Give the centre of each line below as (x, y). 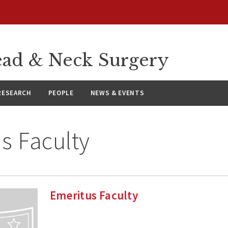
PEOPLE (61, 93)
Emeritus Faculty (94, 195)
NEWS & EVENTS (117, 93)
